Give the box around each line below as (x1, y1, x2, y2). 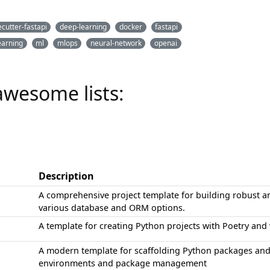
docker (119, 22, 142, 33)
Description (39, 169, 94, 183)
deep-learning (59, 22, 107, 33)
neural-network (90, 38, 142, 49)
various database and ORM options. (39, 202, 185, 214)
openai (154, 38, 177, 49)
